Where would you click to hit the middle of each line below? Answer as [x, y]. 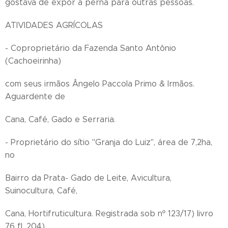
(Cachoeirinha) [33, 61]
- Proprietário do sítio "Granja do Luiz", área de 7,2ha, [109, 142]
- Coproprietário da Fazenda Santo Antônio [91, 48]
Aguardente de [35, 96]
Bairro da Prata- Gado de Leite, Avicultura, [88, 178]
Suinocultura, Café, [41, 191]
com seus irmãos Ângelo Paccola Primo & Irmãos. [100, 84]
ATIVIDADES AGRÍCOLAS [54, 25]
